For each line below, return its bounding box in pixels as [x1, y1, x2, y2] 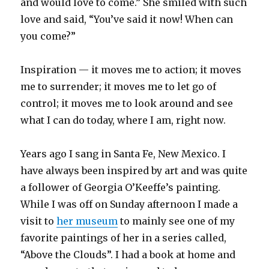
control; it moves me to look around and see [20, 97, 234, 110]
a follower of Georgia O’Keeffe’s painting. [20, 181, 221, 194]
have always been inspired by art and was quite [20, 165, 248, 177]
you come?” [20, 30, 76, 43]
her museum [56, 215, 118, 228]
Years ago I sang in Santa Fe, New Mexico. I [20, 148, 226, 160]
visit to [20, 215, 57, 228]
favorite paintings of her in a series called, [20, 232, 227, 244]
